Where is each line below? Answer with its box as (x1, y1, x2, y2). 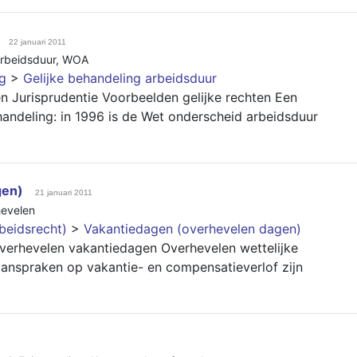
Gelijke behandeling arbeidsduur (23, 70, 217, 86)
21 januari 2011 (35, 188, 92, 197)
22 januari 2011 (9, 37, 66, 46)
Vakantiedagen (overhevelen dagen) (84, 221, 301, 237)
